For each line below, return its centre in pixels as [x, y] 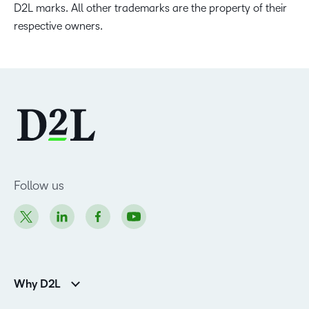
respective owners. [58, 26]
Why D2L [37, 285]
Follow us [39, 186]
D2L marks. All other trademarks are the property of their [150, 8]
